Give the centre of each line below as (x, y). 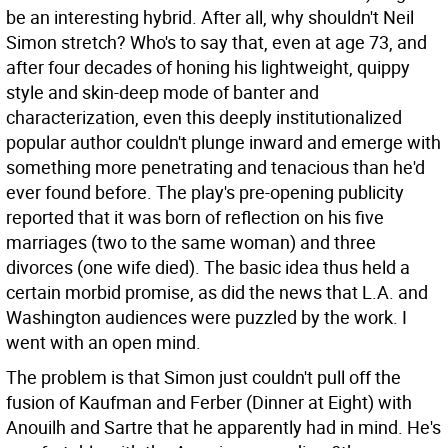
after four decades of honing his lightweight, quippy (208, 67)
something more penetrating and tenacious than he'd (215, 167)
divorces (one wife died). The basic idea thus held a (208, 267)
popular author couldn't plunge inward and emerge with (223, 142)
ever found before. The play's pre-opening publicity (205, 192)
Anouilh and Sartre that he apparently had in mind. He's (223, 427)
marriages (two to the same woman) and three (191, 242)
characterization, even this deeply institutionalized (204, 117)
